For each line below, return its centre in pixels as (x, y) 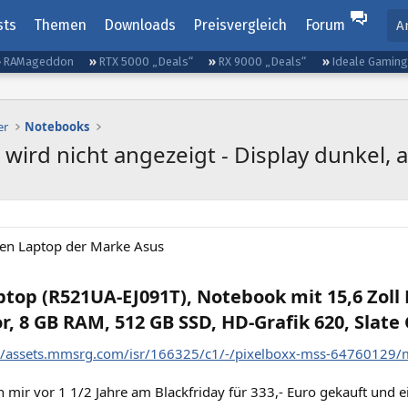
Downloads (140, 25)
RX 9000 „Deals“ (262, 61)
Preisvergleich (240, 25)
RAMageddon (39, 61)
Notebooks (57, 127)
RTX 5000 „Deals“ (146, 61)
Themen (60, 25)
